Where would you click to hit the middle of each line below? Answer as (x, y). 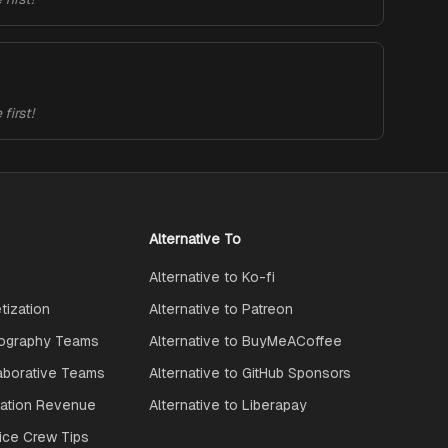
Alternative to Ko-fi (211, 277)
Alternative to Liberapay (227, 405)
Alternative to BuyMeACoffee (245, 341)
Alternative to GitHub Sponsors (249, 373)
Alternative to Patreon (220, 309)
